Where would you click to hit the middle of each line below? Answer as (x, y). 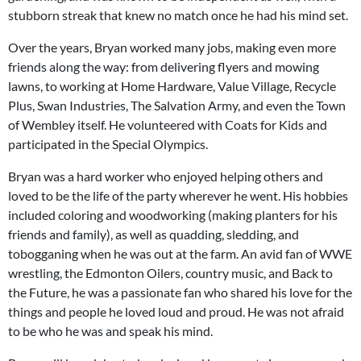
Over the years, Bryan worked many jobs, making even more (172, 47)
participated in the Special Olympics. (108, 143)
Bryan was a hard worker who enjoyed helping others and (166, 176)
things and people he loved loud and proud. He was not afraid (176, 311)
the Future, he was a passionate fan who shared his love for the (180, 292)
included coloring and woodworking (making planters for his (173, 214)
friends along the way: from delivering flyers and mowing (164, 66)
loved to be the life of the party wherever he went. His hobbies (178, 195)
